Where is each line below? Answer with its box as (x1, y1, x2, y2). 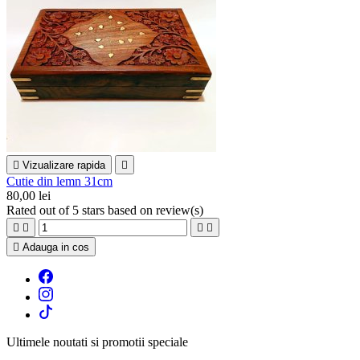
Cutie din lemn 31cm (6, 174, 112, 189)
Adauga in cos (22, 241, 89, 254)
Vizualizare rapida (22, 159, 105, 172)
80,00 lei (6, 189, 51, 203)
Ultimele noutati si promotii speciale (6, 335, 188, 350)
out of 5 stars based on (39, 203, 156, 218)
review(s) (156, 203, 203, 218)
